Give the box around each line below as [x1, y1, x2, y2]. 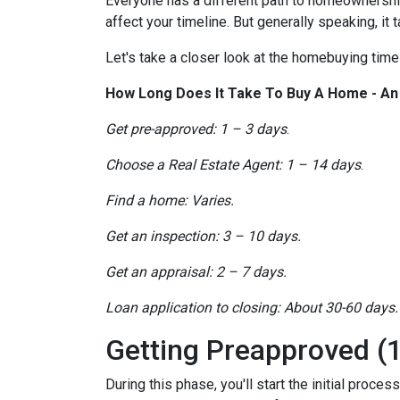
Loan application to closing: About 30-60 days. [105, 299, 398, 316]
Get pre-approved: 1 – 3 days [105, 121, 287, 137]
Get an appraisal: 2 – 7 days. [105, 263, 287, 280]
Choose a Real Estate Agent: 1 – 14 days [105, 156, 361, 173]
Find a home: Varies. [105, 192, 234, 209]
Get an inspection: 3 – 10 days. [105, 228, 301, 245]
